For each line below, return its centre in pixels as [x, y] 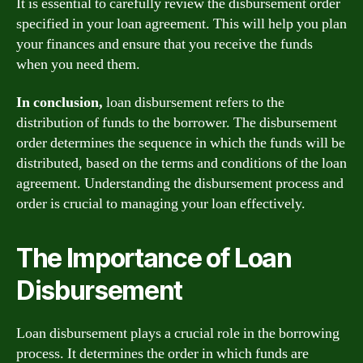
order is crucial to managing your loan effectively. [161, 204]
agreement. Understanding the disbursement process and [180, 184]
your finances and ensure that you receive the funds [164, 44]
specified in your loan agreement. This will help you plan [181, 23]
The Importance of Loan [154, 258]
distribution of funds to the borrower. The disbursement [177, 123]
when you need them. [78, 64]
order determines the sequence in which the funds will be [181, 143]
